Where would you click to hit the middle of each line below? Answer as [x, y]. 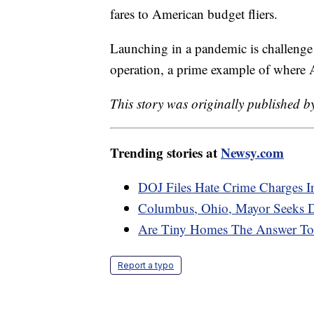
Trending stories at [165, 153]
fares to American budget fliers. [194, 14]
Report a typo [146, 266]
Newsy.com [252, 153]
